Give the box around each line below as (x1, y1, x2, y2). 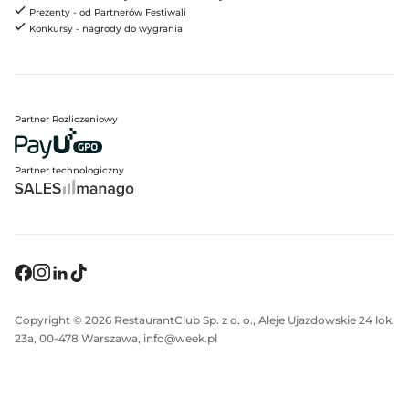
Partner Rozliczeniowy (15, 112, 118, 125)
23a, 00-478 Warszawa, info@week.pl (15, 330, 217, 345)
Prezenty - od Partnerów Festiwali (29, 5, 186, 18)
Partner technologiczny (15, 163, 124, 176)
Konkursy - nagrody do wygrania (29, 22, 183, 35)
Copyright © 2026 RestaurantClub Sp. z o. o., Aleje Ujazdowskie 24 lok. (15, 312, 394, 327)
